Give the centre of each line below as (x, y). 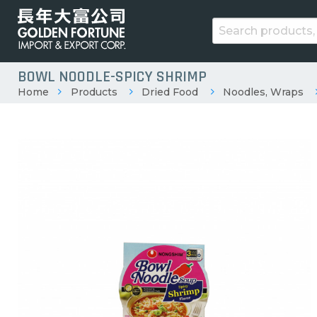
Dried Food (170, 92)
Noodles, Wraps (263, 92)
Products (94, 92)
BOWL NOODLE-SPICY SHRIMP (112, 77)
